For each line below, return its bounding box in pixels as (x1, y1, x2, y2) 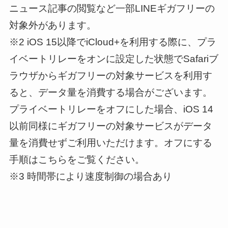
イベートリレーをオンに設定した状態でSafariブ (9, 53, 218, 65)
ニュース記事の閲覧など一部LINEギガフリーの (9, 3, 215, 14)
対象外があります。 (9, 20, 96, 31)
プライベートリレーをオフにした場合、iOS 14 (9, 104, 213, 115)
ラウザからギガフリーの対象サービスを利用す (9, 70, 212, 81)
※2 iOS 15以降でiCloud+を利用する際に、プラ (9, 37, 216, 48)
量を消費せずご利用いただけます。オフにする (9, 137, 212, 149)
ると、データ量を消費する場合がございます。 (9, 87, 212, 98)
